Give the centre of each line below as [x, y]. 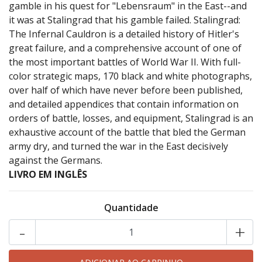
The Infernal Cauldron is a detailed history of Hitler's [124, 34]
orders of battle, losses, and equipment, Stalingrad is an [131, 118]
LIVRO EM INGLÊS [48, 175]
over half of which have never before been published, [126, 90]
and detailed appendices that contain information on [124, 104]
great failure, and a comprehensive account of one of [125, 48]
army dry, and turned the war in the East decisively [118, 146]
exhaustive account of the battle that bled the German [127, 132]
